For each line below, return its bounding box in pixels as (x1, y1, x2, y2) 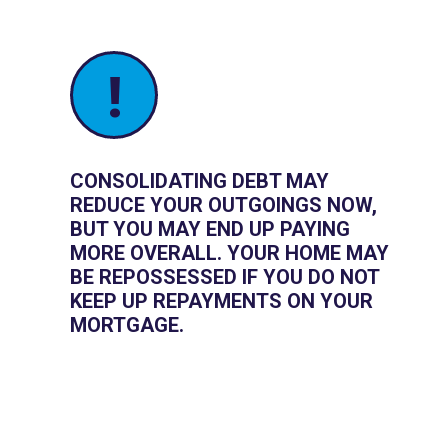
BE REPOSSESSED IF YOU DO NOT (70, 265, 379, 290)
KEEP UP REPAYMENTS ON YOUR (70, 289, 373, 314)
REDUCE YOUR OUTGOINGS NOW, (70, 193, 377, 218)
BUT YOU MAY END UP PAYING (70, 217, 350, 242)
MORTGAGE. (70, 313, 184, 338)
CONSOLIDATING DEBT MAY (70, 169, 329, 194)
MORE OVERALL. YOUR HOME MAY (70, 241, 389, 266)
